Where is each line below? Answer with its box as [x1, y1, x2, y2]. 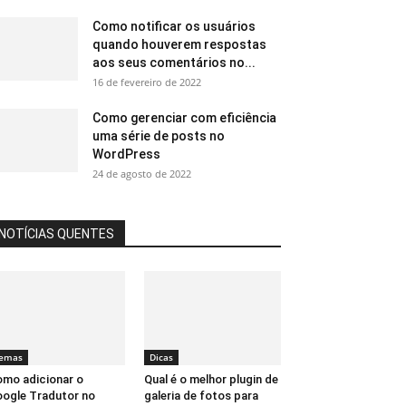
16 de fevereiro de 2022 [92, 74, 201, 89]
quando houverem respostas [92, 36, 266, 52]
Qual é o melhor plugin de [143, 372, 278, 386]
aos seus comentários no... [92, 54, 256, 70]
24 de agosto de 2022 [92, 166, 191, 180]
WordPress [92, 146, 160, 161]
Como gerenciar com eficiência [92, 110, 276, 125]
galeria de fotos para [143, 388, 258, 402]
